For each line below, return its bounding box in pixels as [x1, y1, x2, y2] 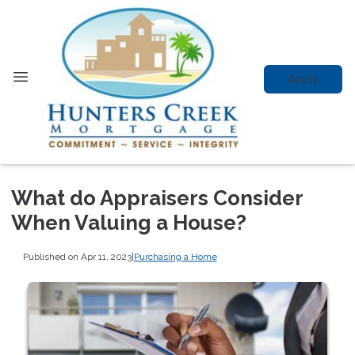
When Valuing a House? [11, 211, 246, 235]
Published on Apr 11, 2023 [22, 250, 132, 262]
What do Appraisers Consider [11, 186, 303, 210]
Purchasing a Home [133, 250, 217, 262]
